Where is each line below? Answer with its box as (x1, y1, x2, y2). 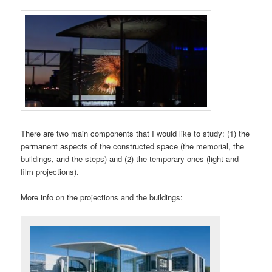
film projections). (21, 165, 80, 177)
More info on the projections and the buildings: (21, 191, 183, 203)
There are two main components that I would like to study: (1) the (21, 127, 250, 139)
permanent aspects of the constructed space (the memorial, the (21, 140, 245, 152)
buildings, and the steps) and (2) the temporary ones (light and (21, 152, 239, 165)
